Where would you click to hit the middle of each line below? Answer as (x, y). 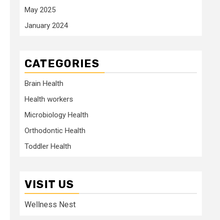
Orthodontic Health (55, 130)
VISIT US (49, 184)
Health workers (49, 99)
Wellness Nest (50, 204)
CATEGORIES (62, 63)
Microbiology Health (56, 115)
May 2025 (40, 10)
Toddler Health (48, 146)
